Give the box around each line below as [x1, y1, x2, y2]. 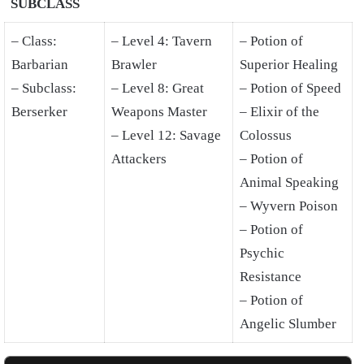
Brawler [111, 56, 157, 72]
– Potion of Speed [240, 80, 341, 96]
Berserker [11, 103, 67, 119]
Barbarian [11, 56, 68, 72]
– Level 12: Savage [111, 127, 221, 143]
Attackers [111, 150, 167, 167]
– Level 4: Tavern [111, 32, 212, 49]
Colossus [240, 127, 292, 143]
